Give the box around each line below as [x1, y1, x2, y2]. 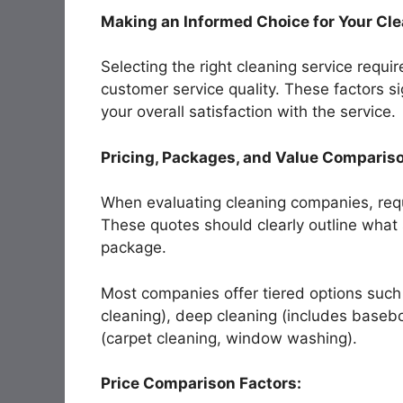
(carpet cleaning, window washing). [101, 328, 357, 347]
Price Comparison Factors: [101, 374, 301, 393]
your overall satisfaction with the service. [101, 103, 396, 121]
